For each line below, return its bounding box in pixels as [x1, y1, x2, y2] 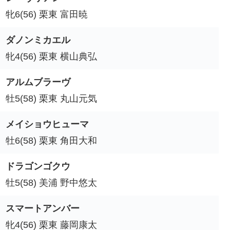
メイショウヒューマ [6, 119, 89, 129]
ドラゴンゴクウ [6, 161, 70, 171]
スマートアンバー [6, 203, 80, 214]
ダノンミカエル [6, 34, 70, 45]
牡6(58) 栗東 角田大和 [6, 135, 97, 146]
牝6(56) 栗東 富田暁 [6, 9, 88, 20]
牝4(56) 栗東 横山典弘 [6, 51, 97, 62]
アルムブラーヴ [6, 76, 70, 87]
